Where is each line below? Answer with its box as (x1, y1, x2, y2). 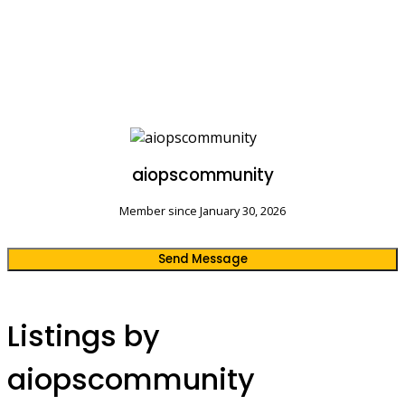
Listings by (7, 316, 160, 356)
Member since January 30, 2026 (119, 202, 286, 219)
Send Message (157, 250, 248, 268)
